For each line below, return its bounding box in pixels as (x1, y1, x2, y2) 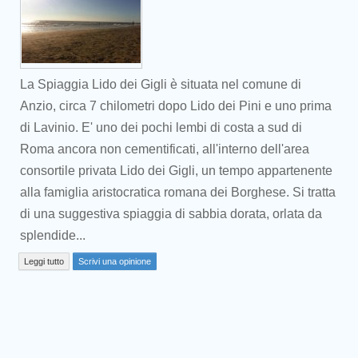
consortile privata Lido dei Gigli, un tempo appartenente (20, 164, 332, 177)
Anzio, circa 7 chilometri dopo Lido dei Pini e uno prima (20, 99, 332, 113)
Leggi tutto (24, 257, 64, 266)
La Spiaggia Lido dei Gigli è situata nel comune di (20, 78, 301, 91)
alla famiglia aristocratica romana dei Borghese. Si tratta (20, 185, 336, 199)
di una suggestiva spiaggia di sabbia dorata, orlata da (20, 207, 322, 221)
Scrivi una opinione (78, 257, 151, 266)
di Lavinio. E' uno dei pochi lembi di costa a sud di (20, 121, 302, 134)
